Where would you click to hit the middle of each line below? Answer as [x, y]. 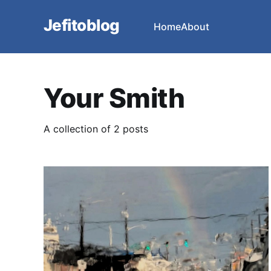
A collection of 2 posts [96, 129]
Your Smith [114, 98]
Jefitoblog [82, 25]
